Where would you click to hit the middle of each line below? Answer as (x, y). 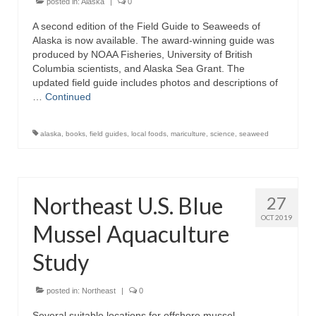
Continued (68, 97)
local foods (149, 134)
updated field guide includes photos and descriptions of (155, 83)
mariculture (188, 134)
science (223, 134)
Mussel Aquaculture (131, 234)
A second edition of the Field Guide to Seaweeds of (146, 26)
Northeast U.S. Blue (128, 206)
